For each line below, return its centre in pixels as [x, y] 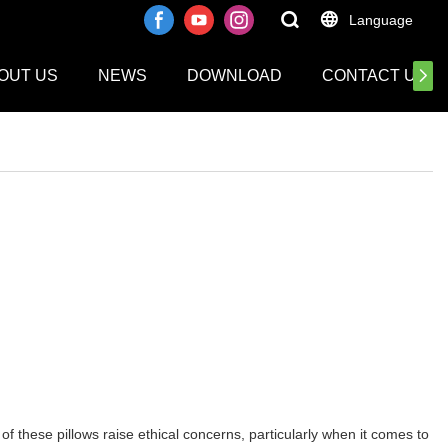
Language [381, 20]
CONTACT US [374, 75]
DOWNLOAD [234, 75]
